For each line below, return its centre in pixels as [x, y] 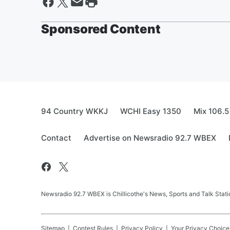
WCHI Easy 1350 [151, 111]
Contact [56, 138]
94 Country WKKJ [74, 111]
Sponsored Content [101, 29]
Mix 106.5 [211, 111]
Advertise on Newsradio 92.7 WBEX [150, 138]
